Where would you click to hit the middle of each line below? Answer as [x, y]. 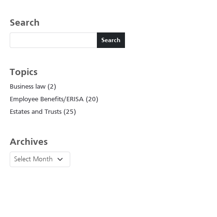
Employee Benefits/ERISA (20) [54, 100]
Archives [29, 143]
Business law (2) [33, 87]
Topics [24, 73]
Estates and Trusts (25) [43, 112]
